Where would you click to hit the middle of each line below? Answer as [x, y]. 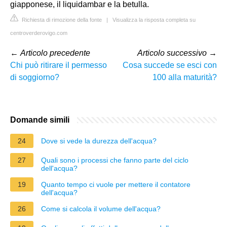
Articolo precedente [55, 53]
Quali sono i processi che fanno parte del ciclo [115, 160]
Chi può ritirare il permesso [59, 65]
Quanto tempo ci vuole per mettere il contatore [116, 184]
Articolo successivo [172, 53]
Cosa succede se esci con [170, 65]
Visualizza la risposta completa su [154, 20]
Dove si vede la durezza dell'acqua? [99, 141]
